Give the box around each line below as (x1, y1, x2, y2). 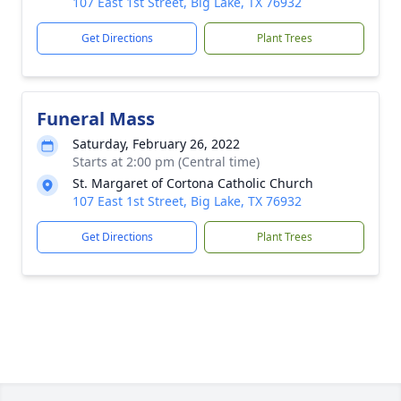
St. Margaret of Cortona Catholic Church (73, 175, 313, 192)
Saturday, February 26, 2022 (73, 135, 240, 152)
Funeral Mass (37, 107, 155, 131)
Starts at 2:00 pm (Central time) (73, 153, 260, 170)
